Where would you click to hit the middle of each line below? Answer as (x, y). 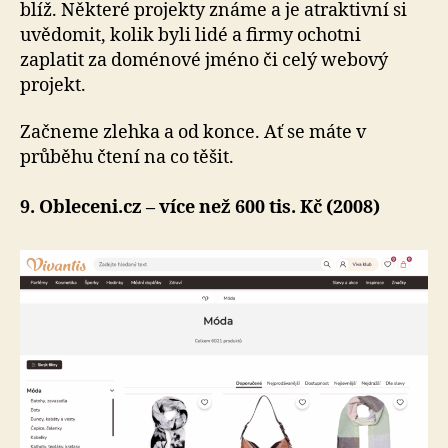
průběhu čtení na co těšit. (127, 158)
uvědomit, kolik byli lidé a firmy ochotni (190, 35)
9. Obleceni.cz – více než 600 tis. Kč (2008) (200, 208)
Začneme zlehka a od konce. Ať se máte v (193, 133)
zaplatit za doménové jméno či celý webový (204, 60)
